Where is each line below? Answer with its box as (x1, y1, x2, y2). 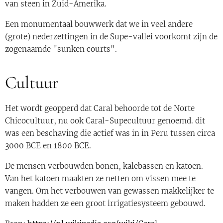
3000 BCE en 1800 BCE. (5, 141, 91, 151)
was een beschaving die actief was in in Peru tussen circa (5, 128, 215, 138)
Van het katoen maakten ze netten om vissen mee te (5, 174, 196, 184)
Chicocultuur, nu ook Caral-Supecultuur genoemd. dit (5, 116, 205, 126)
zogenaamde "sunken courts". (5, 44, 117, 54)
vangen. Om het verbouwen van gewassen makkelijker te (5, 186, 214, 196)
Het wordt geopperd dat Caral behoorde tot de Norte (5, 104, 195, 113)
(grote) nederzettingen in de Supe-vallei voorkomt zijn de (5, 32, 218, 42)
